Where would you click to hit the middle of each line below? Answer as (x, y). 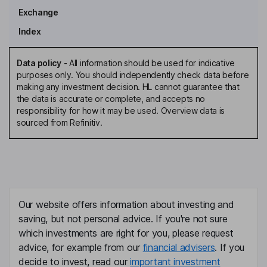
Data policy (39, 63)
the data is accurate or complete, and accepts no (111, 99)
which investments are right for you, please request (126, 233)
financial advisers (179, 248)
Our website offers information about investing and (126, 205)
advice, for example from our (81, 248)
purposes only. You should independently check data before (133, 75)
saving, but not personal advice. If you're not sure (123, 219)
